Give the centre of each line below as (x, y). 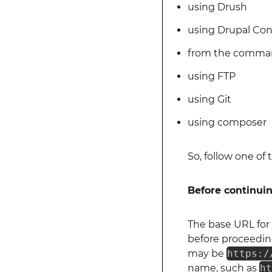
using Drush (217, 7)
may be (207, 253)
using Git (209, 99)
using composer (227, 122)
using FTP (211, 76)
